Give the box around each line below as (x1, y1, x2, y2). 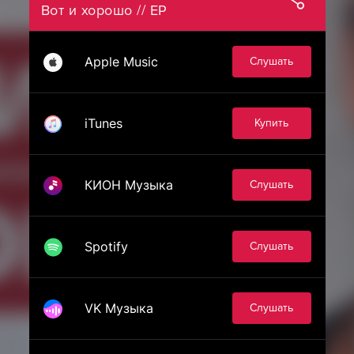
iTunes (84, 115, 122, 131)
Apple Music (84, 54, 158, 70)
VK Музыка (84, 300, 153, 316)
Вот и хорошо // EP (40, 2, 168, 19)
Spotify (84, 239, 128, 254)
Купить (254, 116, 288, 130)
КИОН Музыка (84, 177, 173, 193)
